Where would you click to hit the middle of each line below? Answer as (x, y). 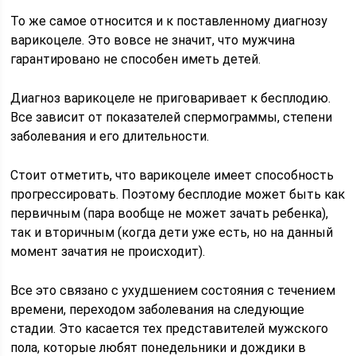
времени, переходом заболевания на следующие (158, 310)
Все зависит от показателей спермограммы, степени (172, 117)
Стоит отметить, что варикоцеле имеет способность (172, 175)
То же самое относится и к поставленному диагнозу (169, 21)
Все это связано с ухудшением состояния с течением (173, 290)
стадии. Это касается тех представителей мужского (170, 329)
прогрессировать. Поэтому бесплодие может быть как (178, 194)
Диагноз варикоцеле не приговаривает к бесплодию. (171, 98)
